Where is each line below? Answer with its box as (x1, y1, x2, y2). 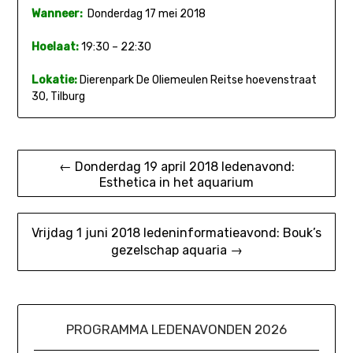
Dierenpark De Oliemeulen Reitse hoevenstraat (76, 72, 317, 87)
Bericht (17, 144, 83, 167)
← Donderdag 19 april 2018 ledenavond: (58, 158, 295, 174)
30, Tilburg (31, 89, 85, 103)
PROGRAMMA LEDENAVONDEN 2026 (66, 321, 287, 338)
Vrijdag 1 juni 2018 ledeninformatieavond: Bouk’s (32, 225, 321, 241)
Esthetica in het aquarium (99, 174, 254, 190)
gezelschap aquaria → (110, 243, 243, 258)
